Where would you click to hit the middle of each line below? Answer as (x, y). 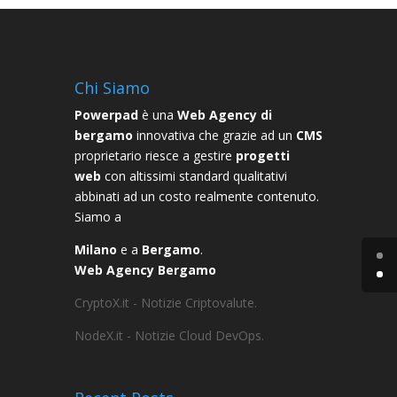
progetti (263, 156)
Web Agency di (225, 115)
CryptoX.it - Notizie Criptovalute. (166, 303)
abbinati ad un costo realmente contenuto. (197, 196)
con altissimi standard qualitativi (194, 176)
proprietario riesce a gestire (155, 156)
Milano (96, 249)
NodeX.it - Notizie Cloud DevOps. (169, 335)
